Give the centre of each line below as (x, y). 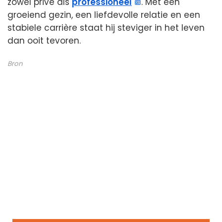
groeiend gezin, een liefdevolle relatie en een (104, 15)
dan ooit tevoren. (44, 40)
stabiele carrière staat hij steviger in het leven (106, 28)
